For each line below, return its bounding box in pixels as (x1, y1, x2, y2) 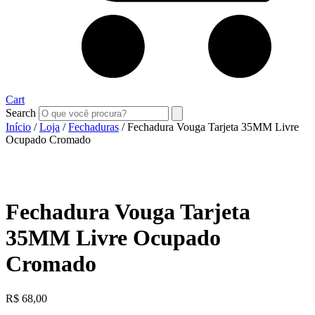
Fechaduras (68, 121, 119, 133)
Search (6, 107, 36, 119)
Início (6, 121, 31, 133)
